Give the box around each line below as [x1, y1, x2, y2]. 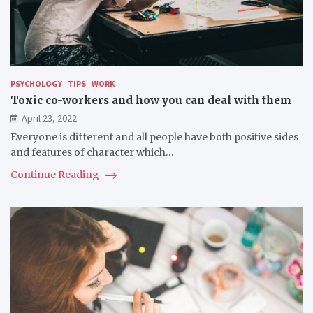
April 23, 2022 [22, 112, 77, 125]
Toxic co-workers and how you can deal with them [10, 94, 291, 108]
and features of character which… [10, 146, 174, 159]
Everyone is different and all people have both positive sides [10, 131, 298, 144]
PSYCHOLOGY [10, 78, 62, 89]
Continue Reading [10, 168, 101, 182]
